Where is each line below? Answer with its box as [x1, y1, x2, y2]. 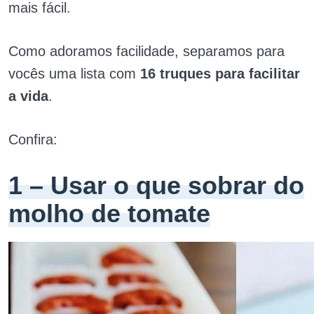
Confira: [8, 132, 57, 147]
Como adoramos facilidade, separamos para [8, 43, 285, 59]
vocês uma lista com [8, 66, 140, 81]
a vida [8, 88, 48, 104]
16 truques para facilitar [140, 66, 300, 81]
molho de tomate [8, 199, 210, 228]
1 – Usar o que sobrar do [8, 171, 304, 200]
